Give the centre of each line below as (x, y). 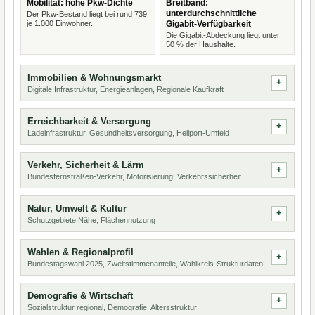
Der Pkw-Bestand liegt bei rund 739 (87, 14)
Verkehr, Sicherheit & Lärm (86, 165)
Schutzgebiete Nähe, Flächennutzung (91, 220)
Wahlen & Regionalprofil (81, 252)
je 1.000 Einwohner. (60, 23)
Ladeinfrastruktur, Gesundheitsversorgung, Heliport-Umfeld (128, 133)
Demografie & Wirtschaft (80, 296)
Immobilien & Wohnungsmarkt (94, 78)
